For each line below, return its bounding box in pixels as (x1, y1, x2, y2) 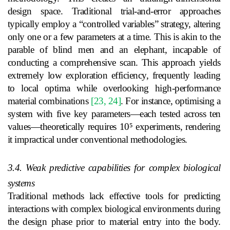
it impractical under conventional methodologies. (7, 133, 187, 145)
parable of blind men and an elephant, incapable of (7, 44, 221, 55)
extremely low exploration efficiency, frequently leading (7, 69, 221, 81)
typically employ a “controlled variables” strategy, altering (7, 18, 221, 29)
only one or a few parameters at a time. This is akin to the (7, 31, 221, 42)
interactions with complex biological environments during (7, 203, 221, 214)
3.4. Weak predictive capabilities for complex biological (7, 162, 221, 173)
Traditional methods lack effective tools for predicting (7, 190, 221, 201)
